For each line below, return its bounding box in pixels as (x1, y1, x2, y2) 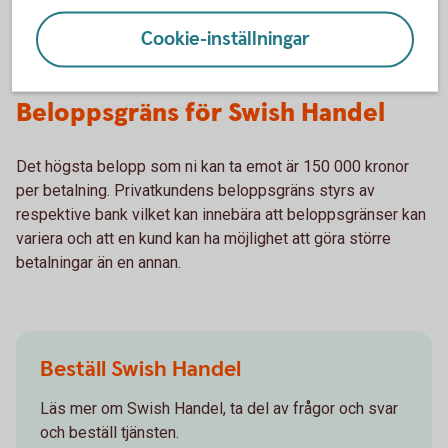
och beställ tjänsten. (40, 423, 183, 443)
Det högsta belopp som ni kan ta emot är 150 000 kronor (16, 157, 409, 177)
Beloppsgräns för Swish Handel (16, 96, 385, 132)
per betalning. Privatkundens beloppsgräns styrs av (16, 181, 375, 201)
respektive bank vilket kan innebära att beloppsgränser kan (16, 205, 426, 225)
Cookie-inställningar (140, 26, 310, 52)
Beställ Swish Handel (40, 355, 241, 385)
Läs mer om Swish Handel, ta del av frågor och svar (40, 399, 398, 419)
